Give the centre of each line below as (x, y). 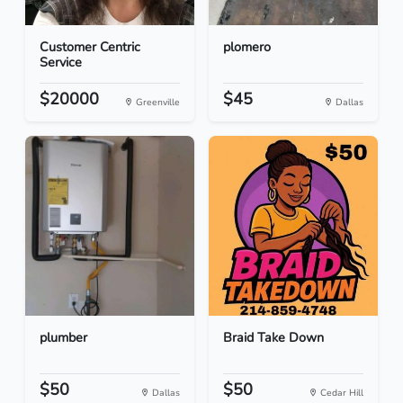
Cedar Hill (340, 393)
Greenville (157, 103)
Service (61, 63)
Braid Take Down (273, 338)
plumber (63, 338)
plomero (247, 47)
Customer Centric (90, 47)
